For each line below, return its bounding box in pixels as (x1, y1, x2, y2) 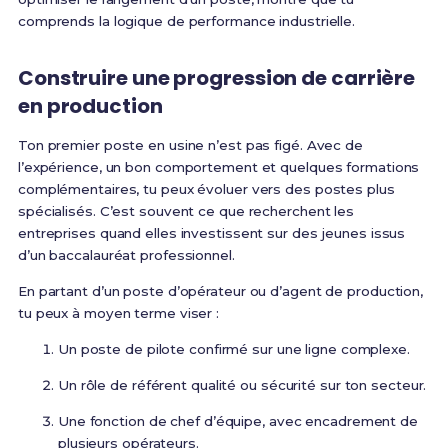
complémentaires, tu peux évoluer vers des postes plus (17, 181, 395, 198)
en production (17, 92, 163, 121)
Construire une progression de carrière (17, 64, 416, 93)
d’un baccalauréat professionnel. (17, 247, 235, 264)
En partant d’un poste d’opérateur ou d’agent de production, (17, 283, 424, 300)
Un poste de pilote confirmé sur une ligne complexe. (57, 341, 410, 358)
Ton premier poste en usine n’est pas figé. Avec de (17, 137, 363, 154)
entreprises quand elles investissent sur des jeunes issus (17, 225, 406, 242)
